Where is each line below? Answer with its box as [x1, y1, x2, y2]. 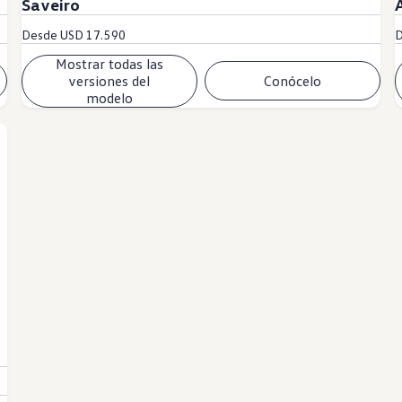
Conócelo [264, 71, 322, 90]
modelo [85, 88, 133, 107]
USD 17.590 [60, 26, 126, 42]
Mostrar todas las [55, 54, 163, 73]
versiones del [68, 71, 151, 90]
